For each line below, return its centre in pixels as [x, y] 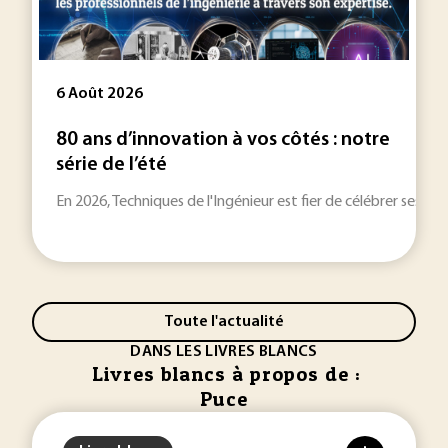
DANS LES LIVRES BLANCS [224, 352]
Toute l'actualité [224, 321]
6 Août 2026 [99, 94]
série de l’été [111, 165]
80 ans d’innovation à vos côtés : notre [223, 140]
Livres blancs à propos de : [226, 374]
